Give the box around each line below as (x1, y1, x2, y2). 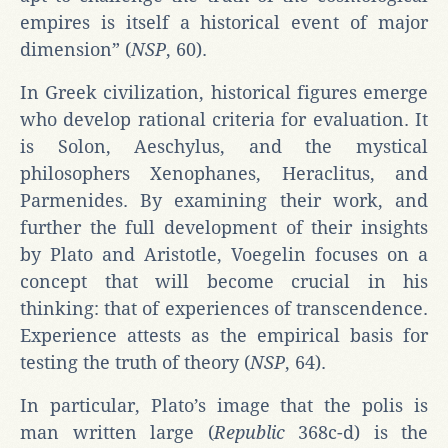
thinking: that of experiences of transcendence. (20, 297, 428, 319)
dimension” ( (20, 38, 131, 60)
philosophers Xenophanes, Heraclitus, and (20, 162, 428, 184)
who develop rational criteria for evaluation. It (20, 108, 428, 130)
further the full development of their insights (20, 216, 428, 238)
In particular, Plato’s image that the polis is (20, 394, 428, 416)
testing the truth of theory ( (20, 351, 250, 373)
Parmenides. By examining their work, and (20, 189, 428, 211)
